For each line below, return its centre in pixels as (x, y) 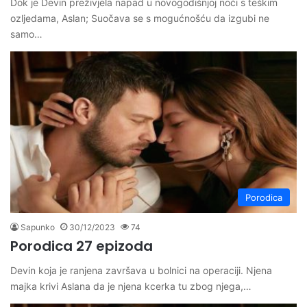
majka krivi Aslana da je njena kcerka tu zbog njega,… (131, 286)
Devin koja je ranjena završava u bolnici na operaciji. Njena (141, 271)
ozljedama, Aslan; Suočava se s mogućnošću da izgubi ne (140, 19)
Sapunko (38, 228)
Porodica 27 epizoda (82, 246)
